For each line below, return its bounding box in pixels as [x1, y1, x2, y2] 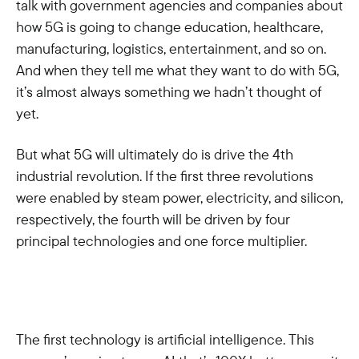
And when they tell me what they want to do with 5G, [16, 61, 339, 79]
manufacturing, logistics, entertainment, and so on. [16, 39, 326, 58]
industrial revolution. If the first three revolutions [16, 167, 313, 185]
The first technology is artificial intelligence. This [16, 330, 314, 349]
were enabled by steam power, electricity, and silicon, [16, 188, 343, 207]
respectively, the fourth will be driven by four [16, 210, 290, 228]
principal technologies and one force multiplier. [16, 232, 307, 250]
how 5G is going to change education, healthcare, [16, 18, 323, 36]
